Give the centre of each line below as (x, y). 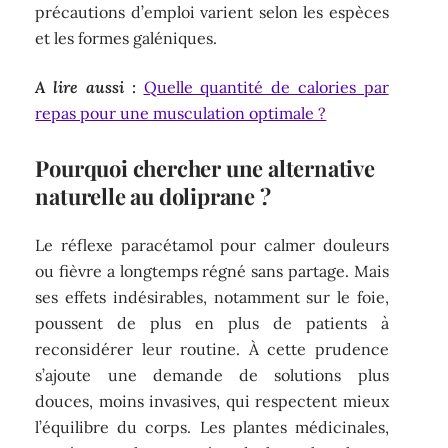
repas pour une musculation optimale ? (181, 112)
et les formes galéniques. (126, 38)
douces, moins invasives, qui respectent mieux (212, 401)
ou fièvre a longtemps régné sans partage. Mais (212, 271)
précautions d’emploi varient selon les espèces (212, 12)
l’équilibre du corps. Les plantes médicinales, (212, 427)
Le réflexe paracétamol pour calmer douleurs (212, 245)
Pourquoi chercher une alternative (205, 167)
